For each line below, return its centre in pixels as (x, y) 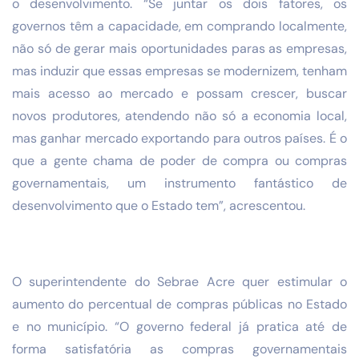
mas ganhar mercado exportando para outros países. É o (179, 139)
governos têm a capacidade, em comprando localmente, (179, 26)
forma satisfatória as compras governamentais (179, 349)
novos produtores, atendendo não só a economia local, (179, 116)
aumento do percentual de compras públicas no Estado (179, 304)
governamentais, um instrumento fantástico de (179, 184)
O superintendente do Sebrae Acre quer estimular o (179, 281)
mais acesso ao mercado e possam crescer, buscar (179, 94)
